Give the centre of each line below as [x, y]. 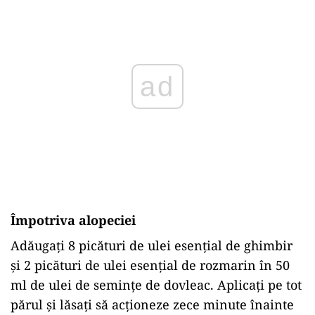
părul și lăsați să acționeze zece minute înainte [152, 305]
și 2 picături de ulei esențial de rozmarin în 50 [150, 265]
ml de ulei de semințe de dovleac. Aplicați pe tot [156, 285]
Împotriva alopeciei [73, 220]
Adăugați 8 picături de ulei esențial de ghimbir [152, 246]
